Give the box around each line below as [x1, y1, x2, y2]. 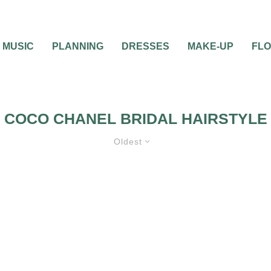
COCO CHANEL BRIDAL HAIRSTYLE [4, 110, 267, 127]
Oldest [114, 137, 142, 146]
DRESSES [122, 41, 169, 51]
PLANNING [52, 41, 103, 51]
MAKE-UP [188, 41, 233, 51]
